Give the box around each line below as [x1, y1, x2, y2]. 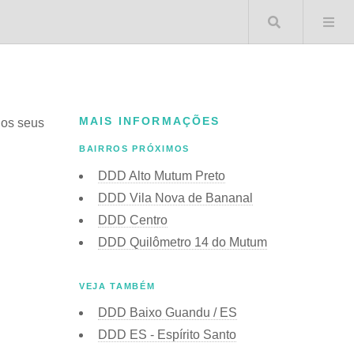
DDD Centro [98, 213, 168, 227]
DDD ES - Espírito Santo [98, 327, 236, 341]
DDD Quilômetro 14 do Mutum [98, 235, 267, 249]
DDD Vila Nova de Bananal [98, 190, 253, 205]
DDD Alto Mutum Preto [98, 168, 225, 183]
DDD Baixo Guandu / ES [98, 305, 237, 319]
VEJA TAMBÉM [79, 281, 156, 291]
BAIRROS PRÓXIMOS [79, 144, 190, 154]
